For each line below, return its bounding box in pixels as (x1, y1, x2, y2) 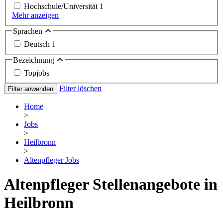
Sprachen (13, 27, 44, 36)
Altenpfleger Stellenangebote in (4, 175, 218, 194)
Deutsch (24, 40, 52, 48)
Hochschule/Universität (24, 2, 100, 11)
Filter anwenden (8, 85, 53, 93)
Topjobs (24, 68, 49, 77)
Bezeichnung (13, 56, 56, 64)
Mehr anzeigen (12, 11, 59, 20)
